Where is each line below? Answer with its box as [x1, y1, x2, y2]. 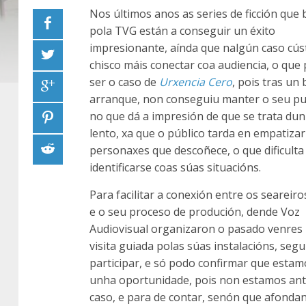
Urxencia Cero [159, 74, 232, 89]
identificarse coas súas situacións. [89, 159, 261, 175]
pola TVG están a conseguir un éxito [89, 23, 275, 38]
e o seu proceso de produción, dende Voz [89, 204, 300, 219]
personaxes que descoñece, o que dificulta [89, 142, 304, 158]
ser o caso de [89, 74, 159, 89]
